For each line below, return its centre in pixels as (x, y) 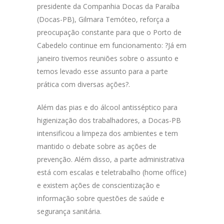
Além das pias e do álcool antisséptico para (107, 107)
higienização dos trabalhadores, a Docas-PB (109, 120)
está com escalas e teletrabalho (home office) (112, 172)
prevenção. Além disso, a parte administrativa (111, 159)
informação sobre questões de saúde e (101, 198)
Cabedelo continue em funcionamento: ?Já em (112, 45)
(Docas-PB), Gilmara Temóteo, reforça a (103, 19)
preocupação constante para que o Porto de (109, 32)
